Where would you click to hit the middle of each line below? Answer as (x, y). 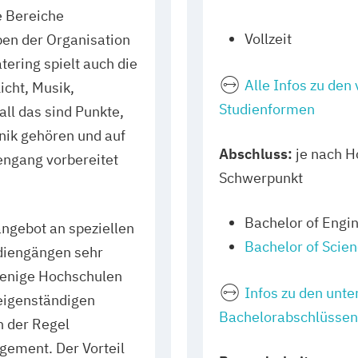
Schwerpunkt (261, 178)
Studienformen (267, 109)
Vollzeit (268, 39)
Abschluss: (256, 154)
